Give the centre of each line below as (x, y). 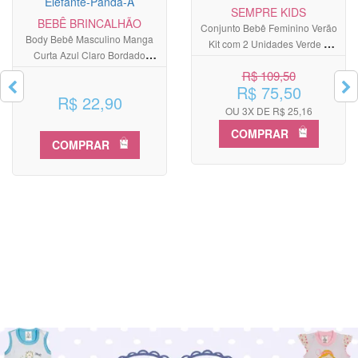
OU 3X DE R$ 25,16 (268, 110)
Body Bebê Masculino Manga (89, 38)
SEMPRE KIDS (268, 12)
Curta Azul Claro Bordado (89, 54)
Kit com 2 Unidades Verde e (268, 43)
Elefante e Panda (89, 70)
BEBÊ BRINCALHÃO (89, 23)
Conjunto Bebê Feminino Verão (268, 27)
